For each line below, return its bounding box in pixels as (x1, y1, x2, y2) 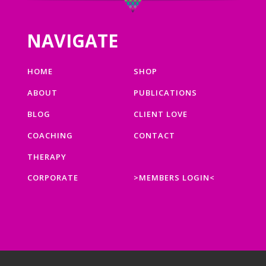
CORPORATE (27, 172, 78, 183)
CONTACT (133, 129, 175, 141)
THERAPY (27, 151, 66, 162)
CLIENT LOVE (133, 108, 188, 119)
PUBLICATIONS (133, 87, 197, 98)
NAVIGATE (26, 28, 118, 53)
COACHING (27, 129, 73, 141)
